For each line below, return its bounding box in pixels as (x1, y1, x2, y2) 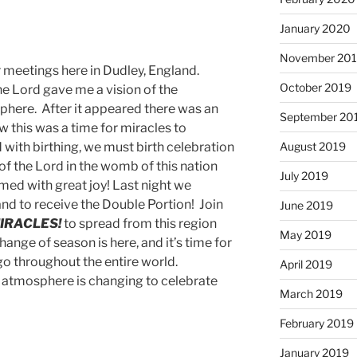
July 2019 (279, 168, 328, 182)
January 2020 (279, 21, 351, 35)
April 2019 (279, 257, 332, 271)
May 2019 (279, 227, 331, 241)
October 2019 (279, 80, 351, 94)
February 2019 (279, 316, 354, 330)
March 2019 (279, 286, 343, 300)
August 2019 (279, 139, 346, 153)
